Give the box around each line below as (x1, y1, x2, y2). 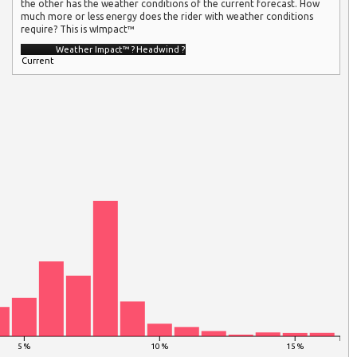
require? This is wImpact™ (21, 23, 135, 34)
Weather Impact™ (56, 44, 132, 54)
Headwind (136, 44, 182, 54)
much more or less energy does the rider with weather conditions (21, 10, 314, 22)
